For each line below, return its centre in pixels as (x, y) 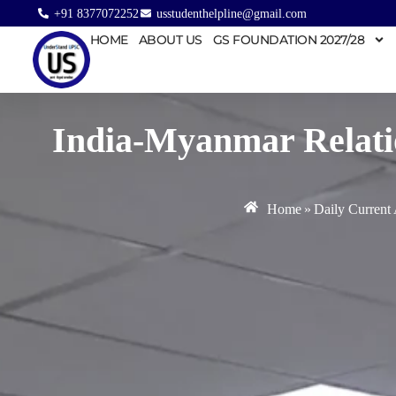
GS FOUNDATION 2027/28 (289, 40)
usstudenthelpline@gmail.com (232, 13)
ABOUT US (170, 40)
